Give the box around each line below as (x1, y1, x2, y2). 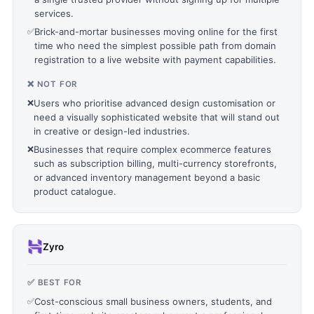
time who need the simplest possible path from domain (34, 40, 276, 51)
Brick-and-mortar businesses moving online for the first (34, 26, 278, 37)
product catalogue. (34, 186, 116, 197)
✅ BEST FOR (27, 278, 82, 287)
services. (34, 8, 74, 19)
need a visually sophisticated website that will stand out (34, 111, 280, 123)
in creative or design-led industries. (34, 125, 190, 137)
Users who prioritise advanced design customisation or (34, 97, 275, 109)
